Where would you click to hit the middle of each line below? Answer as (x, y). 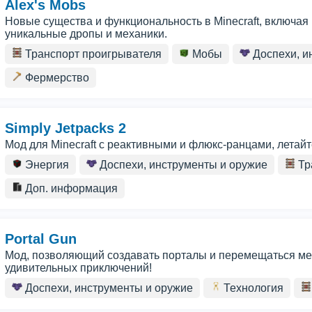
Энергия (46, 165)
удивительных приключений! (78, 268)
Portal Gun (41, 239)
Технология (252, 288)
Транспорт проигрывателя (92, 54)
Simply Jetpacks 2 (65, 128)
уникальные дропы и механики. (86, 34)
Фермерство (56, 78)
